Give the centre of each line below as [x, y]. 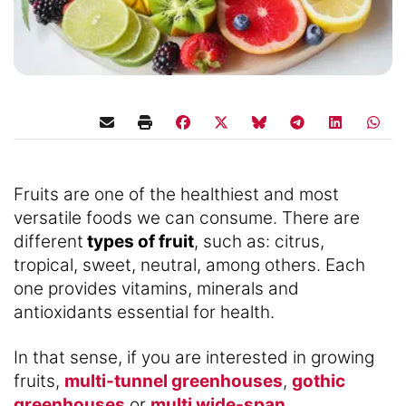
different [48, 241]
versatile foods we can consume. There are [187, 217]
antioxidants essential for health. [144, 312]
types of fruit [139, 241]
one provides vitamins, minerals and [156, 288]
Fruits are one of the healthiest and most [176, 194]
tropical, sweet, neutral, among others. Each [189, 265]
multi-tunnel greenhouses [174, 381]
